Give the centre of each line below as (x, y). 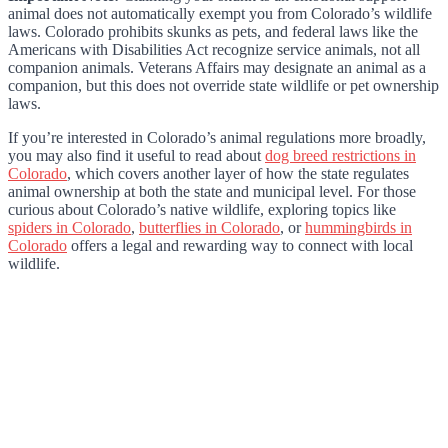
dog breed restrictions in (340, 155)
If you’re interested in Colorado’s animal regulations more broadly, (217, 137)
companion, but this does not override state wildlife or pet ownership (223, 85)
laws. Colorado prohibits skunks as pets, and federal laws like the (213, 31)
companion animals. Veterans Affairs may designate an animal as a (217, 67)
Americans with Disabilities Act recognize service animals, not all (214, 49)
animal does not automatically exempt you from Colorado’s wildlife (220, 13)
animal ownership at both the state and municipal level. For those (212, 191)
